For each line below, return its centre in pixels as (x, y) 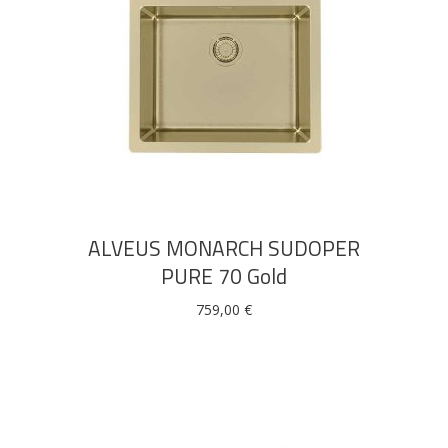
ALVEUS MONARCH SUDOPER (224, 248)
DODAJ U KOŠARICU (224, 145)
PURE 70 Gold (224, 276)
